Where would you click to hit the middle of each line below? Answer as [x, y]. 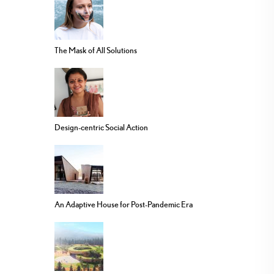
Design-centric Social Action [101, 128]
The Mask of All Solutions [96, 50]
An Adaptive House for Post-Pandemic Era [124, 205]
